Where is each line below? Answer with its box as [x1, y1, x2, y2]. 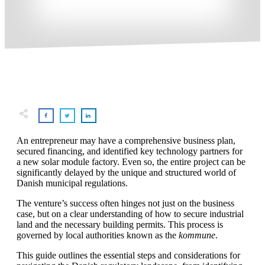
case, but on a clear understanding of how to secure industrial [17, 208, 244, 219]
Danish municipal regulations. [17, 177, 128, 188]
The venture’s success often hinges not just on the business [17, 198, 234, 208]
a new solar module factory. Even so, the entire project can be [17, 156, 245, 167]
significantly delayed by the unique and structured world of [17, 167, 236, 177]
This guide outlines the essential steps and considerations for [17, 250, 240, 260]
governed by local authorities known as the [17, 230, 179, 240]
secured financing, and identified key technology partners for [17, 146, 243, 156]
